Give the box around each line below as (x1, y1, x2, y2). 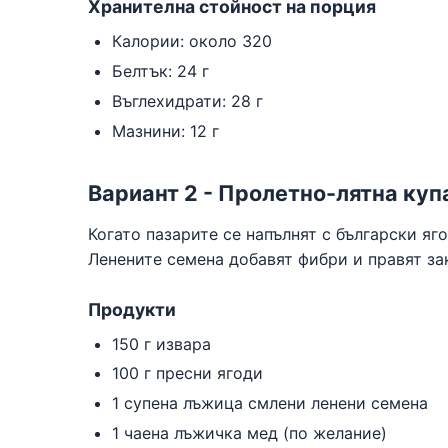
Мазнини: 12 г (112, 120, 219, 141)
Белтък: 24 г (112, 60, 209, 81)
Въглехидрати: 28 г (112, 90, 263, 111)
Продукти (88, 298, 176, 320)
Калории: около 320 (112, 31, 272, 52)
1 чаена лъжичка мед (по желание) (112, 422, 387, 443)
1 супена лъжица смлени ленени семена (112, 393, 428, 414)
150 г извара (112, 333, 211, 354)
